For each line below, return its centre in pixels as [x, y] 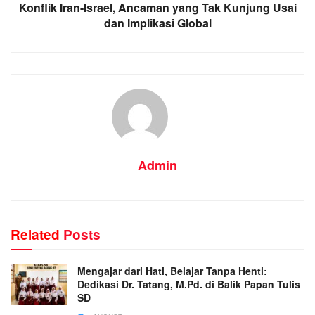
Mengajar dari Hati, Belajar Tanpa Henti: [172, 271]
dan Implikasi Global [157, 23]
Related [35, 235]
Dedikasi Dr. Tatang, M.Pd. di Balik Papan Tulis [189, 284]
